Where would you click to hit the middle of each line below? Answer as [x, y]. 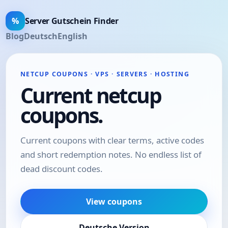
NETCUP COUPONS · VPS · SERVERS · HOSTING [105, 74]
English [73, 36]
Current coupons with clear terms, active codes [112, 140]
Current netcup [91, 95]
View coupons [114, 202]
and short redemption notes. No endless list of [111, 154]
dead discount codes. [62, 168]
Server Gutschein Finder [72, 21]
